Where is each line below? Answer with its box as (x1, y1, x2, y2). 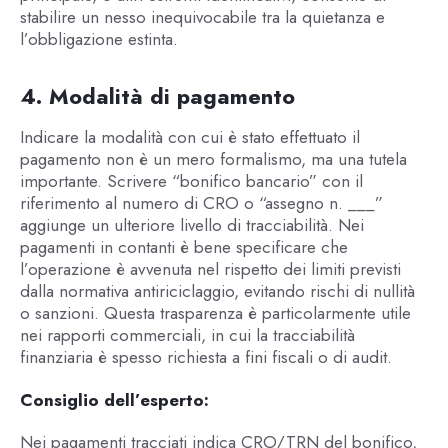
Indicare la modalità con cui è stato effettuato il (19, 125, 360, 150)
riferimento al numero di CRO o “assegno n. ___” (19, 191, 383, 216)
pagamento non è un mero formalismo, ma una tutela (19, 147, 407, 172)
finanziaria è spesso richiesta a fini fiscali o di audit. (19, 345, 392, 370)
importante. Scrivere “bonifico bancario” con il (19, 169, 363, 194)
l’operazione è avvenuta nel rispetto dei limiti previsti (19, 257, 401, 282)
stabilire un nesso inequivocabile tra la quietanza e (19, 5, 385, 30)
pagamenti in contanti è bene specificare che (19, 235, 348, 260)
